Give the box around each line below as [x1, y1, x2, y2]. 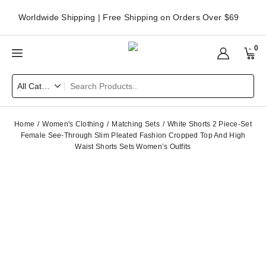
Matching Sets [112, 120, 160, 128]
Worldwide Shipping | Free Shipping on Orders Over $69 [18, 12, 239, 22]
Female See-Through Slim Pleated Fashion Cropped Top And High [20, 131, 246, 140]
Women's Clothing [42, 120, 104, 128]
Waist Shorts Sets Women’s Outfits [75, 142, 191, 151]
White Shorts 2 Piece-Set [167, 120, 252, 128]
